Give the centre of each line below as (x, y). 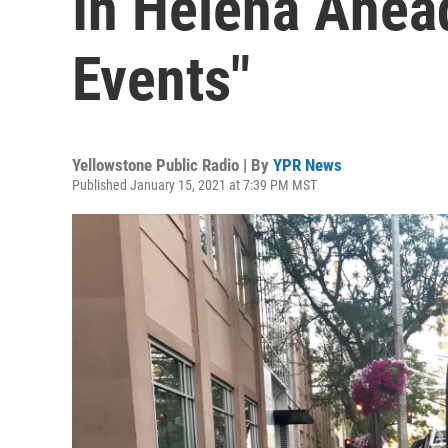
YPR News (307, 165)
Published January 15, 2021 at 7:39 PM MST (194, 185)
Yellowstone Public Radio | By (172, 165)
